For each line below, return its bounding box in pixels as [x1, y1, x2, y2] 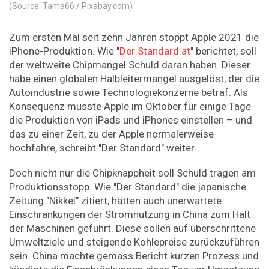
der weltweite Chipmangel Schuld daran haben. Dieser [9, 58, 250, 71]
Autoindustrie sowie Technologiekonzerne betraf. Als [9, 86, 248, 98]
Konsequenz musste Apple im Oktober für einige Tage [9, 100, 251, 112]
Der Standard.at [119, 44, 190, 57]
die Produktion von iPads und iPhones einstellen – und [9, 113, 252, 126]
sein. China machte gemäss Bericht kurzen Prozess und [9, 250, 259, 262]
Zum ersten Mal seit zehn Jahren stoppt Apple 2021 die [9, 31, 259, 43]
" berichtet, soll [190, 44, 256, 57]
